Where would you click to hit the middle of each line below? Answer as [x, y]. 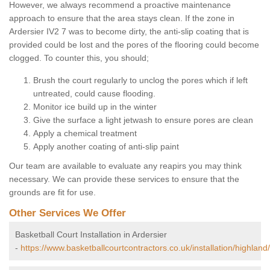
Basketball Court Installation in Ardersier [91, 235]
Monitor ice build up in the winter [95, 107]
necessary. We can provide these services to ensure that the [124, 179]
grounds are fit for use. [52, 193]
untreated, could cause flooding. [94, 94]
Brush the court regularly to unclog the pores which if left [140, 80]
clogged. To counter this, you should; [79, 58]
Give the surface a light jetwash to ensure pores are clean [143, 120]
